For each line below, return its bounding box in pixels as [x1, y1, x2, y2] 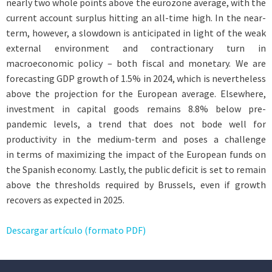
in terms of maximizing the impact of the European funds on [6, 148, 266, 160]
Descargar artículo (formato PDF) [6, 224, 146, 237]
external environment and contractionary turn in [6, 41, 266, 54]
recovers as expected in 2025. [6, 193, 124, 206]
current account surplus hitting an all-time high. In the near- [6, 11, 266, 24]
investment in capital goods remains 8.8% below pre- [6, 102, 266, 115]
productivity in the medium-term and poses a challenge [6, 132, 266, 145]
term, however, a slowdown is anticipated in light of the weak [6, 26, 266, 39]
